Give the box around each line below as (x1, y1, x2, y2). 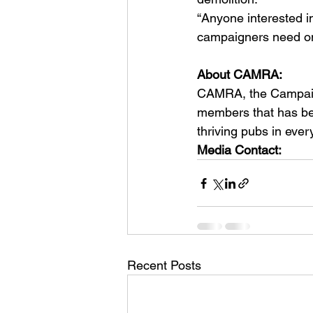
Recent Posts (127, 258, 201, 272)
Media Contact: (197, 143, 288, 157)
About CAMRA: (197, 67, 289, 82)
